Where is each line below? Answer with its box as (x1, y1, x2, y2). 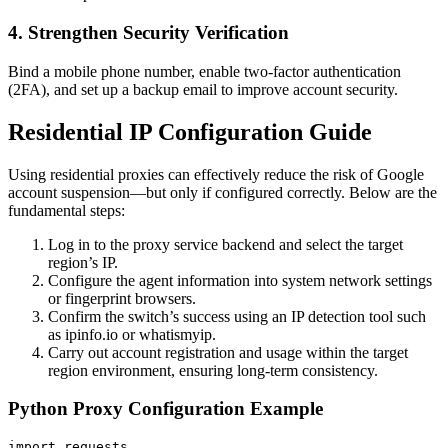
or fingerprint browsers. (48, 289, 196, 307)
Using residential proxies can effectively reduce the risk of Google (8, 165, 424, 183)
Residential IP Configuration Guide (8, 118, 372, 145)
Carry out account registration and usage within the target (48, 343, 408, 361)
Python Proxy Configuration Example (8, 398, 323, 420)
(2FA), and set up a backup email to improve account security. (8, 80, 398, 98)
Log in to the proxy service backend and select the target (48, 235, 403, 253)
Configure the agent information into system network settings (48, 271, 432, 289)
